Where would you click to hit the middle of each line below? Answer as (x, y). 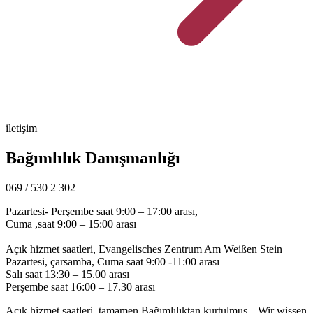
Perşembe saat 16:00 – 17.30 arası (80, 286)
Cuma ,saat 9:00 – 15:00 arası (71, 224)
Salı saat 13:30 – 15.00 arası (67, 274)
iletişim (21, 129)
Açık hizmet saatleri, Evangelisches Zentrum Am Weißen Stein (144, 249)
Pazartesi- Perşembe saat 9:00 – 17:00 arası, (102, 211)
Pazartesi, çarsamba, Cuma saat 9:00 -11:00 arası (112, 261)
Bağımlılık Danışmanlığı (93, 158)
